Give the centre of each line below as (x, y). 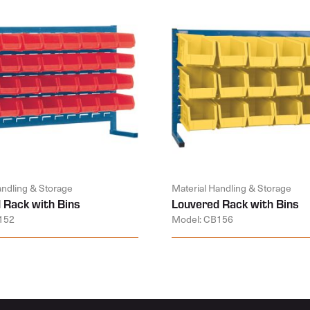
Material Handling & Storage (231, 188)
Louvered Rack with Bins (235, 203)
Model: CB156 (202, 219)
